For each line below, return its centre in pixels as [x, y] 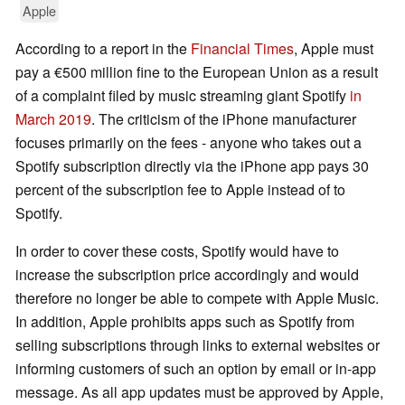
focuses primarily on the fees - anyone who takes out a [188, 143]
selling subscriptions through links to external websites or [198, 345]
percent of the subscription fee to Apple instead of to [180, 190]
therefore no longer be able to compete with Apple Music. [197, 298]
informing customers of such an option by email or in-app [196, 369]
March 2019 [53, 119]
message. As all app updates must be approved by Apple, [199, 392]
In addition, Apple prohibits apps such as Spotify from [185, 322]
